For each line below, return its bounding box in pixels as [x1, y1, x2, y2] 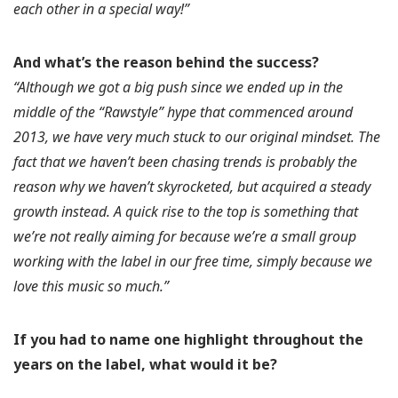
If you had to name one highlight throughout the [13, 330, 363, 350]
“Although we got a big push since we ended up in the [13, 77, 343, 98]
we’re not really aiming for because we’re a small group [13, 227, 356, 247]
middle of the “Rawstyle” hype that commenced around [13, 102, 353, 123]
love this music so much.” [13, 276, 169, 297]
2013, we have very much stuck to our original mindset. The [13, 127, 380, 147]
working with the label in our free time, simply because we [13, 251, 372, 272]
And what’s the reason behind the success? [13, 52, 319, 73]
